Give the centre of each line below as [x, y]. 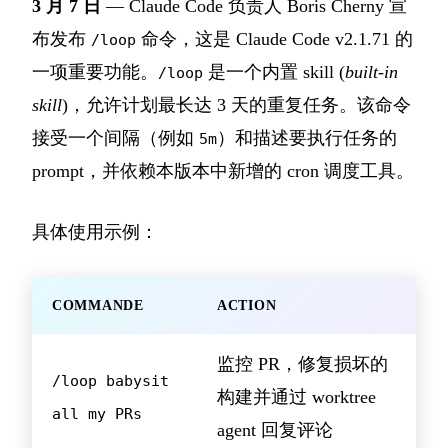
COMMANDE [98, 306]
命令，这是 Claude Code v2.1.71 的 [274, 39]
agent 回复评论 [275, 430]
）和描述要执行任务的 [307, 138]
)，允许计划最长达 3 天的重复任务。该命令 [236, 105]
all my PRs [97, 414]
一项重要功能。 [95, 72]
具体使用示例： [95, 232]
